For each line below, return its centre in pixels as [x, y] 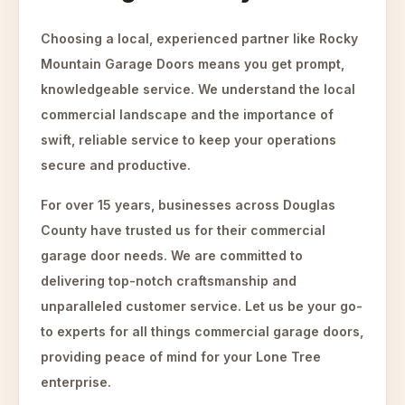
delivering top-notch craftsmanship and [169, 281]
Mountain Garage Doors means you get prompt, [193, 64]
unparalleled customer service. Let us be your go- [202, 306]
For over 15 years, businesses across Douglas [188, 205]
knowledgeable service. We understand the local [198, 89]
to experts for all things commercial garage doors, [202, 331]
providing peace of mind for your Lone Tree [181, 357]
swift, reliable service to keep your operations [188, 140]
